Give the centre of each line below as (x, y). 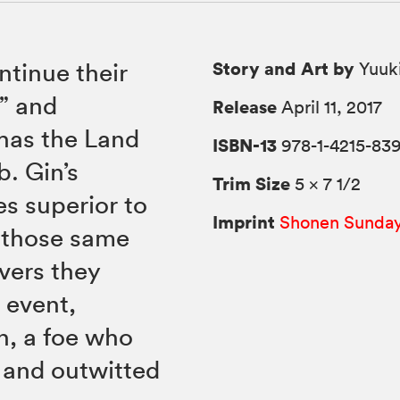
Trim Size (252, 184)
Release (245, 107)
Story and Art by (284, 69)
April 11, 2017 (330, 108)
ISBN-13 (245, 146)
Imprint (244, 222)
